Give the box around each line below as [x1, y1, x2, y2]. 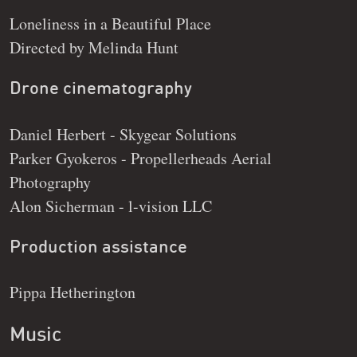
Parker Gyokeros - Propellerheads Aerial [10, 147, 272, 169]
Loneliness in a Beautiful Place [10, 12, 211, 34]
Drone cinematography [10, 77, 192, 99]
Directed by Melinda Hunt [10, 36, 178, 58]
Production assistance [10, 236, 187, 257]
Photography [10, 171, 91, 193]
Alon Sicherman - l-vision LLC [10, 194, 212, 217]
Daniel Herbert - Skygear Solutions [10, 123, 237, 145]
